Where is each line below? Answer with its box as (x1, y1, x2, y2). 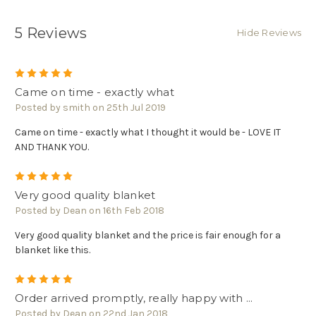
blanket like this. (15, 243, 90, 256)
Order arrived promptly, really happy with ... (15, 291, 253, 305)
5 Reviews (15, 25, 87, 42)
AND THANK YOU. (15, 140, 89, 153)
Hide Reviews (237, 27, 301, 39)
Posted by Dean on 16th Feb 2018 (15, 204, 164, 217)
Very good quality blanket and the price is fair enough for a (15, 229, 281, 241)
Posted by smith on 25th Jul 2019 (15, 101, 166, 114)
